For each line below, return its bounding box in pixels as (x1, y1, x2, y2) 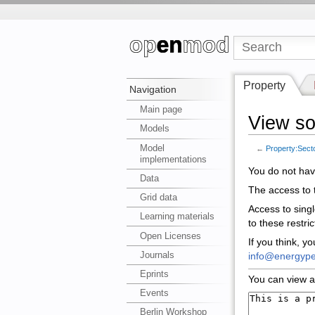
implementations (140, 153, 207, 165)
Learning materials (140, 211, 215, 222)
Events (140, 288, 169, 299)
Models (140, 123, 170, 134)
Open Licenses (140, 230, 202, 241)
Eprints (140, 268, 169, 279)
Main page (140, 104, 183, 115)
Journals (140, 249, 175, 260)
